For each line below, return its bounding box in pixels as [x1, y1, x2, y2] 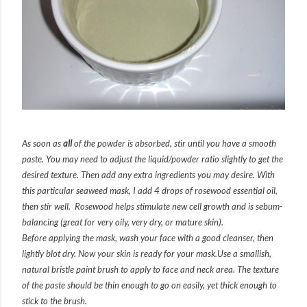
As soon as [22, 138, 63, 149]
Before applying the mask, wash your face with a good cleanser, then [22, 232, 273, 244]
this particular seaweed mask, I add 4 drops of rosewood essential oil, [22, 185, 278, 197]
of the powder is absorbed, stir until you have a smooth [74, 138, 276, 149]
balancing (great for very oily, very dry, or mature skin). [22, 217, 223, 228]
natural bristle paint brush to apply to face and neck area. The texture [22, 264, 279, 275]
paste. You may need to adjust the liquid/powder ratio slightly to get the [22, 153, 283, 165]
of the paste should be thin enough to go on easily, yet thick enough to [22, 280, 277, 291]
